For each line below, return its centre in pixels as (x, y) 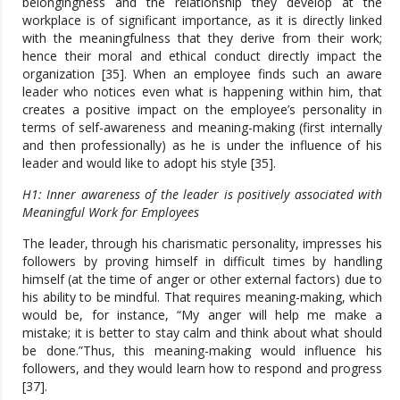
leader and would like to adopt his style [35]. (149, 162)
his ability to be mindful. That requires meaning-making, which (202, 296)
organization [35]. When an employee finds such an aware (202, 73)
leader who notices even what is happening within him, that (202, 91)
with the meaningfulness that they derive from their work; (202, 37)
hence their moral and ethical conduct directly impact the (202, 55)
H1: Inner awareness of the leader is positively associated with (202, 194)
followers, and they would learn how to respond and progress (202, 368)
